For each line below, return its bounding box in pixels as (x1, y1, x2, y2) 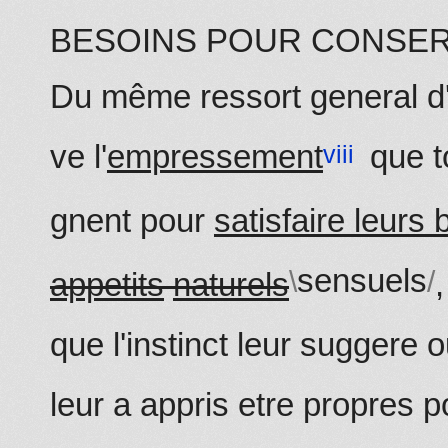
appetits (50, 266, 164, 304)
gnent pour (50, 202, 214, 240)
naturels (173, 266, 289, 304)
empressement (107, 138, 323, 176)
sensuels (297, 262, 427, 300)
